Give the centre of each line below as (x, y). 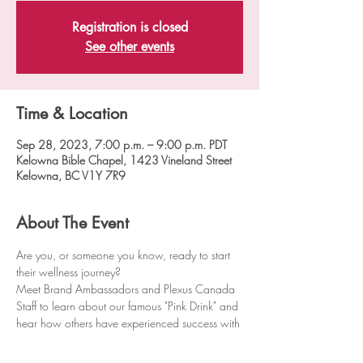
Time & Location (72, 113)
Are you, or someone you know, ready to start (125, 255)
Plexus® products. (58, 340)
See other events (130, 47)
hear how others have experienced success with (130, 323)
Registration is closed (130, 27)
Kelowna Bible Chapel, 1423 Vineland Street (124, 160)
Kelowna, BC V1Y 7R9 (71, 175)
